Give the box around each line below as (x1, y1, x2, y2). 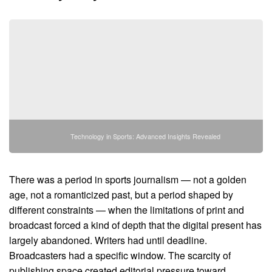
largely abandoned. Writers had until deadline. (9, 233, 207, 247)
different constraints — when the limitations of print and (9, 202, 244, 217)
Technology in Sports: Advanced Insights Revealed (70, 131, 220, 141)
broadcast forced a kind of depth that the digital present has (9, 217, 262, 232)
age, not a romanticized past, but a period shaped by (9, 187, 233, 202)
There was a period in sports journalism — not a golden (9, 172, 246, 186)
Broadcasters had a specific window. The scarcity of (9, 248, 231, 262)
